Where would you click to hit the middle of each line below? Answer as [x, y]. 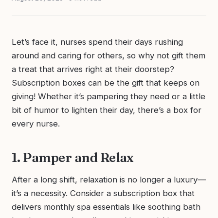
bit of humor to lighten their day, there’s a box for [107, 110]
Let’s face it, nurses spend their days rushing [97, 42]
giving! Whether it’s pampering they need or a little [109, 96]
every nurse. [36, 123]
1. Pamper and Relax [73, 157]
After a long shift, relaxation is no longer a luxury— [109, 179]
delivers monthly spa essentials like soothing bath [106, 207]
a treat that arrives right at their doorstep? [93, 69]
